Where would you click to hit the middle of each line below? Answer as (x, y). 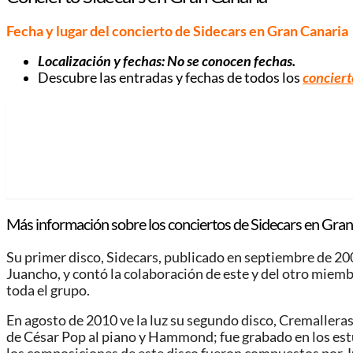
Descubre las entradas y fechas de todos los (170, 78)
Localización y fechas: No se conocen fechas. (167, 61)
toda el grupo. (48, 290)
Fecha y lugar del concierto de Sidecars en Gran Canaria (177, 31)
